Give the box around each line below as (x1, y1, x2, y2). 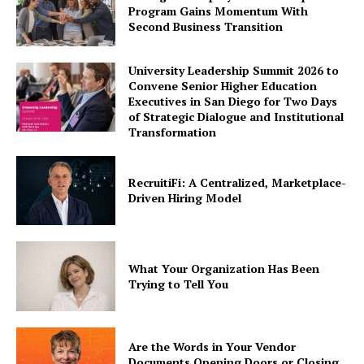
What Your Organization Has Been (128, 261, 320, 277)
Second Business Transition (128, 19, 284, 35)
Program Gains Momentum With (128, 3, 309, 19)
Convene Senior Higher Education (128, 77, 318, 93)
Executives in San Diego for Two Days (128, 93, 338, 109)
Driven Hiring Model (128, 190, 242, 206)
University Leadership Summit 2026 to (128, 62, 340, 78)
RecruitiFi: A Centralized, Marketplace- (128, 175, 347, 191)
